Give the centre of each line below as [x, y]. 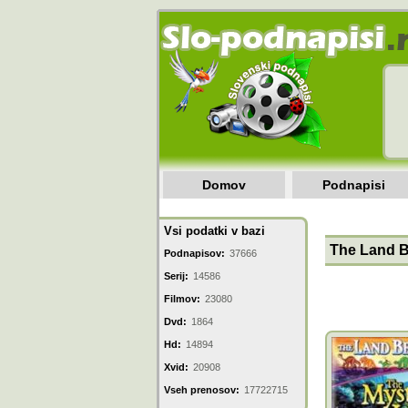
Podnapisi [353, 185]
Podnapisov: [194, 253]
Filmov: [182, 299]
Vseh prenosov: [202, 390]
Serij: [176, 276]
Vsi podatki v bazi [214, 231]
